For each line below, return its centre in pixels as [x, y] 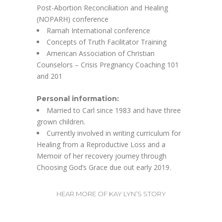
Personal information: [78, 98]
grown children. [61, 121]
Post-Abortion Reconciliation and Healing [102, 7]
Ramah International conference [98, 30]
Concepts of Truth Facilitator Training [107, 42]
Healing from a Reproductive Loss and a [101, 144]
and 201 [50, 76]
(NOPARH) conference [73, 19]
